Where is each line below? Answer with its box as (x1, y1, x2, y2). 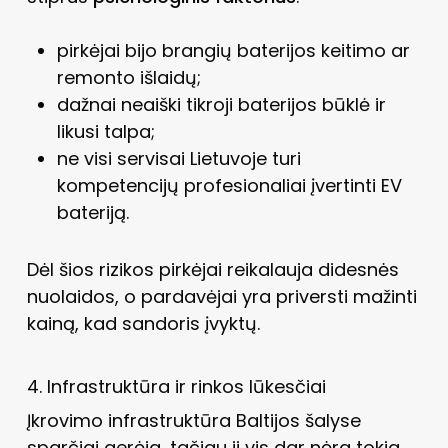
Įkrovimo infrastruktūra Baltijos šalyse (26, 407, 361, 433)
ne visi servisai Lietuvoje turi (56, 145, 301, 171)
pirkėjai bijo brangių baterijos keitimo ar (56, 37, 410, 63)
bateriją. (56, 199, 129, 225)
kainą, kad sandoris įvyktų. (26, 310, 260, 336)
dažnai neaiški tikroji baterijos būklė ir (56, 91, 386, 117)
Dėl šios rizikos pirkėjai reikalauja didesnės (26, 256, 399, 282)
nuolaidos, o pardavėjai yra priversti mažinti (26, 283, 417, 309)
